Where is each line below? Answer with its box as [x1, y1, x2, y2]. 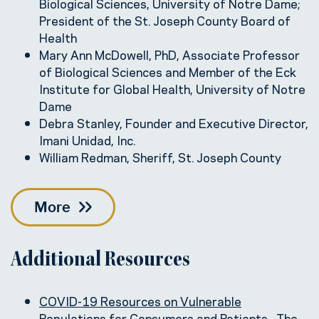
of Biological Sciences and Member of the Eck [39, 63, 296, 80]
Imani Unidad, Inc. [39, 131, 136, 149]
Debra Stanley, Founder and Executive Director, [39, 114, 308, 132]
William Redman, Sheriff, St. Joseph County [39, 148, 281, 166]
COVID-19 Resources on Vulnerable [39, 292, 241, 310]
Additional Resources [11, 250, 190, 273]
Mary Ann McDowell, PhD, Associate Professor [39, 46, 300, 63]
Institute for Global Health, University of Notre [39, 80, 305, 98]
